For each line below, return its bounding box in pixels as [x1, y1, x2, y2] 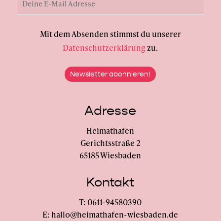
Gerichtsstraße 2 [80, 137, 141, 149]
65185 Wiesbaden [79, 149, 142, 161]
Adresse [84, 103, 137, 119]
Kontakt [86, 175, 135, 190]
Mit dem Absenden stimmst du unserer [39, 28, 181, 40]
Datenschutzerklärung [63, 42, 146, 54]
